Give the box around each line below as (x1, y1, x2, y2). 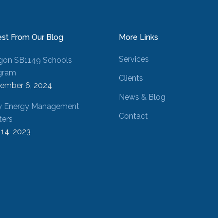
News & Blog (119, 92, 165, 102)
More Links (119, 33, 158, 42)
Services (119, 54, 149, 64)
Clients (119, 73, 143, 83)
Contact (119, 111, 148, 121)
